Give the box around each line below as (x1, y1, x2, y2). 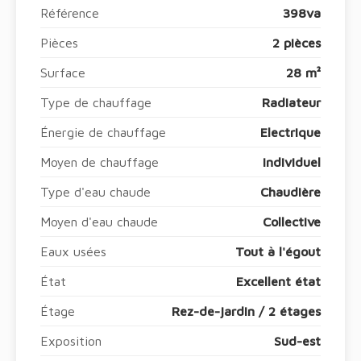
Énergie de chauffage (40, 125, 166, 139)
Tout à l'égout (235, 244, 321, 259)
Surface (40, 65, 85, 80)
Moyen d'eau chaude (40, 214, 158, 229)
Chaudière (260, 185, 321, 199)
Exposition (40, 334, 102, 348)
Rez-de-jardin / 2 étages (172, 304, 321, 318)
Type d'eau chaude (40, 185, 151, 199)
